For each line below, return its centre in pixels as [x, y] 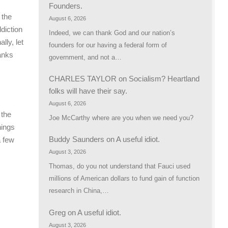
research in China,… [79, 191]
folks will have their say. [88, 91]
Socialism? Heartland [164, 79]
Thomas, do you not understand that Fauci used [120, 166]
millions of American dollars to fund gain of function [124, 179]
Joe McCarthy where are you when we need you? [121, 118]
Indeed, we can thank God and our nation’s [112, 33]
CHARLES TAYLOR [83, 79]
